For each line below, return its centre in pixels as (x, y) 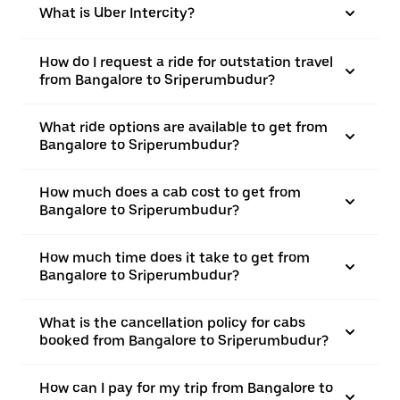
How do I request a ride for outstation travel (186, 62)
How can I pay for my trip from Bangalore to (186, 388)
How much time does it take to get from (175, 258)
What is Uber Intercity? (117, 13)
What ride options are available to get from (183, 127)
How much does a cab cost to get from (170, 192)
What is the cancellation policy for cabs (172, 323)
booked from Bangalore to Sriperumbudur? (184, 341)
